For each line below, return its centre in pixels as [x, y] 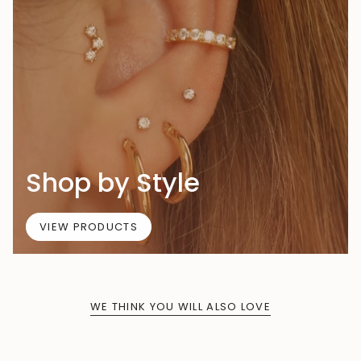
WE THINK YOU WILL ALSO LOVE [180, 306]
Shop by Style [113, 182]
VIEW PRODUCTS [89, 226]
